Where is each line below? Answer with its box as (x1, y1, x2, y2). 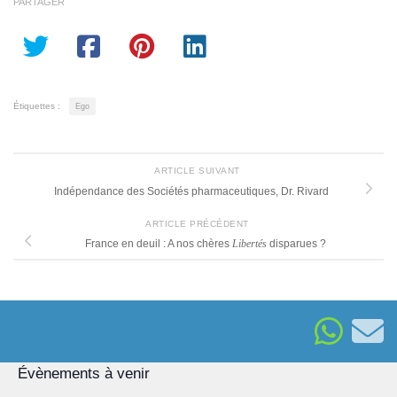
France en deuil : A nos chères (85, 237, 232, 251)
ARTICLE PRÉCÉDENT (145, 218, 252, 229)
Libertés (232, 237, 267, 251)
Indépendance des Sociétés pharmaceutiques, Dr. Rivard (54, 185, 329, 198)
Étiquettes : (13, 100, 60, 111)
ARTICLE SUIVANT (154, 166, 243, 176)
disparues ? (267, 237, 326, 251)
